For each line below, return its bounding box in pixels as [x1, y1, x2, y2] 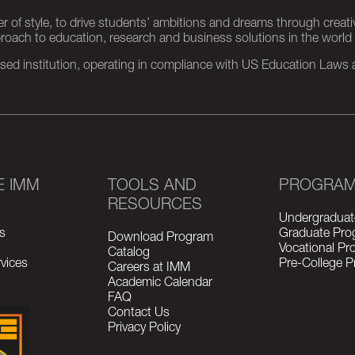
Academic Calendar [107, 277, 212, 290]
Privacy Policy [107, 323, 181, 335]
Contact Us [107, 307, 170, 320]
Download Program [107, 232, 213, 245]
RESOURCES [107, 198, 202, 214]
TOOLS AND [107, 179, 197, 195]
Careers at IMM [107, 262, 190, 275]
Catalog [107, 247, 150, 260]
